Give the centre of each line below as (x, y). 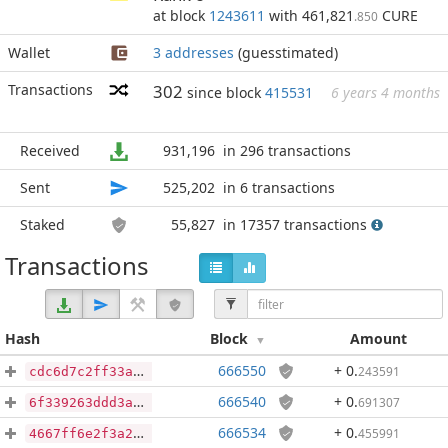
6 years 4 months (385, 92)
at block (181, 15)
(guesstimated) (286, 52)
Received (50, 150)
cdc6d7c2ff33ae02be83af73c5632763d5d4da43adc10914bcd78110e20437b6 (81, 371)
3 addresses (193, 52)
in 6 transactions (279, 187)
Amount (378, 338)
